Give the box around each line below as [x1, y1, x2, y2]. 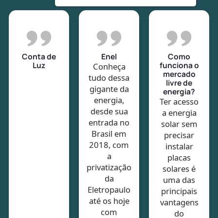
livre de [166, 77, 192, 88]
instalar [165, 140, 193, 152]
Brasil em [91, 127, 127, 139]
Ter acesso [160, 95, 199, 107]
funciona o [159, 59, 199, 71]
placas [167, 151, 191, 163]
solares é [163, 163, 196, 174]
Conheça [92, 60, 126, 72]
